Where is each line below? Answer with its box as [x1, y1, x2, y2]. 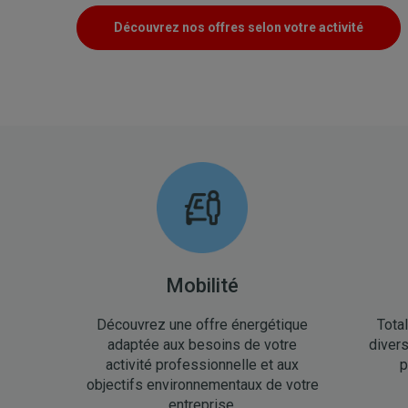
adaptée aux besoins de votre [107, 336, 297, 353]
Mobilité [166, 274, 239, 297]
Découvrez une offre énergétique [97, 316, 308, 333]
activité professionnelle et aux [106, 356, 299, 373]
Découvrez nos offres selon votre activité [114, 19, 363, 35]
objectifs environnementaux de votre [86, 376, 319, 393]
